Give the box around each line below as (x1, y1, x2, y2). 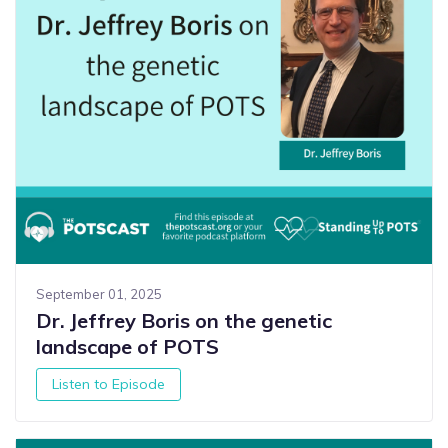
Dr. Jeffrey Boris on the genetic (36, 308, 332, 334)
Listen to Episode (52, 374, 166, 393)
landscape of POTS (36, 334, 219, 360)
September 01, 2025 (36, 286, 162, 303)
